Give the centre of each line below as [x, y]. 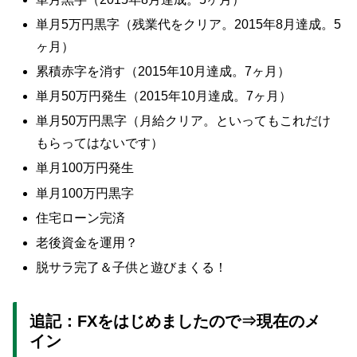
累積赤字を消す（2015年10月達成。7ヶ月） [163, 71]
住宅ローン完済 [81, 218]
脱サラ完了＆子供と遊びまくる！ [132, 268]
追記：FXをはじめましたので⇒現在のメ [175, 321]
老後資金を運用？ [87, 243]
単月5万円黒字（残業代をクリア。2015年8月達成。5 [189, 24]
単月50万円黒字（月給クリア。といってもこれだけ [184, 121]
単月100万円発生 [85, 168]
